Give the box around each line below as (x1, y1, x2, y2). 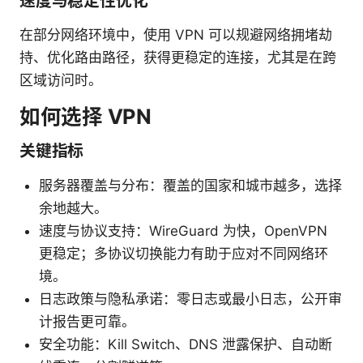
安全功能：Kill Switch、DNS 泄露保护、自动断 (39, 335, 332, 352)
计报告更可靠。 (39, 313, 135, 330)
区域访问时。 (19, 71, 102, 88)
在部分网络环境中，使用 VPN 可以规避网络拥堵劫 (19, 26, 332, 43)
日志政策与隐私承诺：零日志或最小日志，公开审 (39, 290, 342, 307)
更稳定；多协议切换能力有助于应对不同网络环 (39, 245, 328, 262)
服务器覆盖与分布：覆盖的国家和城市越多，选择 (39, 177, 342, 194)
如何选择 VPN (19, 103, 152, 129)
